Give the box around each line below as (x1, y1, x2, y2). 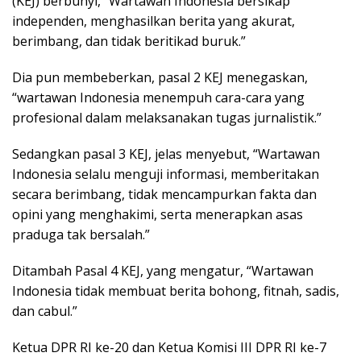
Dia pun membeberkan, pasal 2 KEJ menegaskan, (12, 68, 308, 86)
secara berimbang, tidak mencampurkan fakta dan (12, 185, 317, 203)
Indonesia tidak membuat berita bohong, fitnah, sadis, (12, 281, 339, 300)
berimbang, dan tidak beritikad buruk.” (12, 31, 246, 50)
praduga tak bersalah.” (12, 225, 150, 243)
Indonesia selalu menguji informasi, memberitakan (12, 164, 319, 183)
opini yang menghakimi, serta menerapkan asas (12, 205, 303, 223)
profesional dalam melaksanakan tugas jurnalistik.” (12, 108, 322, 127)
